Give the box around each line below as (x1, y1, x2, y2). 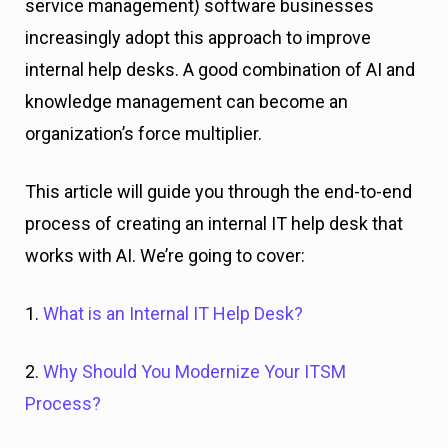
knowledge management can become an (25, 91, 348, 112)
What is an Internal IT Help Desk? (43, 303, 303, 324)
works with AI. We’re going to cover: (25, 245, 305, 266)
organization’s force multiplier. (25, 123, 266, 144)
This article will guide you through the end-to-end (25, 181, 412, 202)
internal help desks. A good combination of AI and (25, 59, 415, 80)
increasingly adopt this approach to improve (25, 27, 371, 48)
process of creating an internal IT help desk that (25, 213, 403, 234)
